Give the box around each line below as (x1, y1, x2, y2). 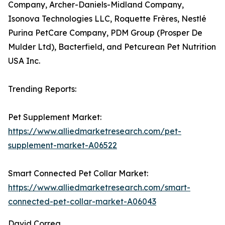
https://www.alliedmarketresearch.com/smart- (8, 182, 190, 193)
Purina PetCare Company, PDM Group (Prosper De (8, 28, 202, 38)
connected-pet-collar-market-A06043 (8, 196, 156, 207)
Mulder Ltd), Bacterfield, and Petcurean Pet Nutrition (8, 42, 216, 52)
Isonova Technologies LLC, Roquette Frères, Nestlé (8, 14, 206, 24)
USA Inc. (8, 56, 40, 66)
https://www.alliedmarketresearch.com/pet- (8, 126, 181, 137)
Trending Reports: (8, 84, 76, 94)
